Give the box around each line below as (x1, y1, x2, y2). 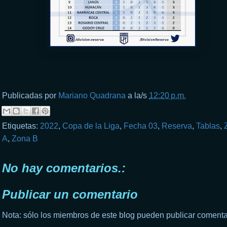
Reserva (162, 121, 192, 130)
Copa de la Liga (62, 121, 120, 130)
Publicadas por (2, 91, 58, 100)
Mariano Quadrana (58, 91, 126, 100)
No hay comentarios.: (2, 161, 126, 175)
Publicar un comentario (2, 187, 138, 201)
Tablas (196, 121, 220, 130)
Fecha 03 (124, 121, 158, 130)
